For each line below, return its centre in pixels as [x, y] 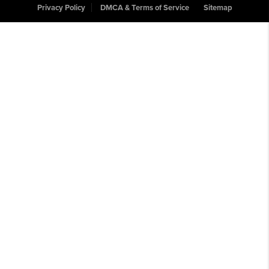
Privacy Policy [61, 8]
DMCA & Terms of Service [144, 8]
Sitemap [218, 8]
